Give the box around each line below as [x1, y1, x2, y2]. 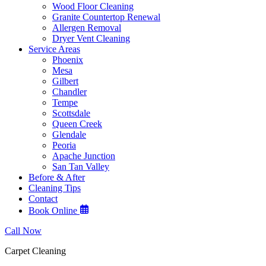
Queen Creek [52, 119, 102, 129]
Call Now [5, 226, 42, 236]
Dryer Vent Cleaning [52, 33, 130, 44]
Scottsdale [52, 108, 90, 119]
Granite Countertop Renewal [52, 12, 160, 23]
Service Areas [28, 44, 80, 55]
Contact [28, 194, 58, 204]
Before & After [28, 172, 85, 183]
